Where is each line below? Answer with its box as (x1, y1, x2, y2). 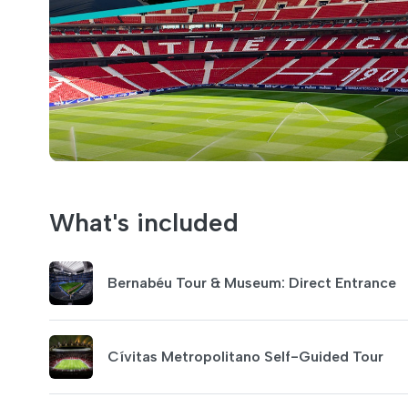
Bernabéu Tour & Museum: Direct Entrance (107, 274, 396, 291)
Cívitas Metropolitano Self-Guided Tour (107, 348, 383, 365)
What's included (49, 207, 239, 238)
